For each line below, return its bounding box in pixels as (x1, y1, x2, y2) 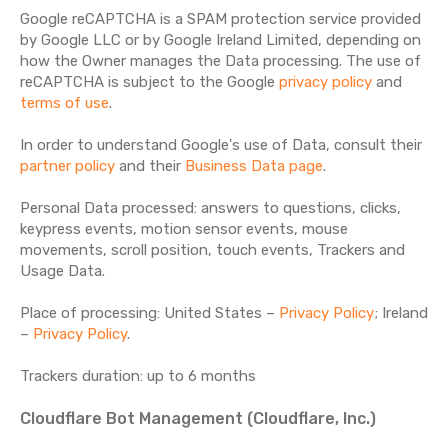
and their (115, 157, 185, 175)
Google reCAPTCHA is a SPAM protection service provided (20, 10, 421, 28)
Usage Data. (20, 262, 105, 280)
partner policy (20, 157, 115, 175)
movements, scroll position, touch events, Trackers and (20, 241, 405, 259)
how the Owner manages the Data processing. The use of (20, 52, 421, 70)
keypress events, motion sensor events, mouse (20, 220, 348, 238)
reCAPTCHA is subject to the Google (20, 73, 279, 91)
